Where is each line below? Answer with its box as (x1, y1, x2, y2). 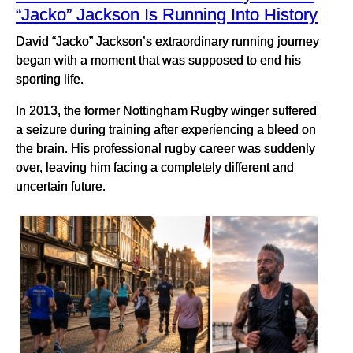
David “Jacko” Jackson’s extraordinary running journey (16, 34, 319, 49)
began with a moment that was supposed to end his (16, 53, 301, 68)
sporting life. (16, 72, 84, 87)
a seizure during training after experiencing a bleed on (16, 122, 316, 137)
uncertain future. (16, 179, 106, 194)
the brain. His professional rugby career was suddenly (16, 141, 315, 156)
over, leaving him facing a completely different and (16, 160, 294, 175)
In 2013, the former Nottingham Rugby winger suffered (16, 103, 317, 118)
